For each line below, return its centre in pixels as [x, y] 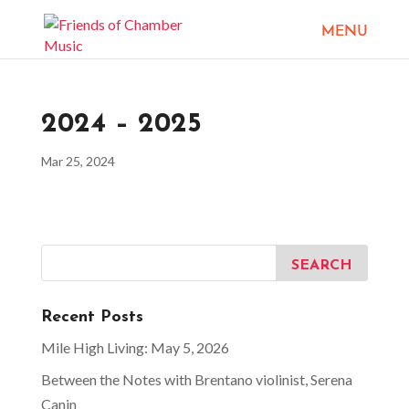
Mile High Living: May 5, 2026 [135, 347]
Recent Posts [92, 317]
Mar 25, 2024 [78, 161]
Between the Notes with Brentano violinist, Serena [196, 379]
